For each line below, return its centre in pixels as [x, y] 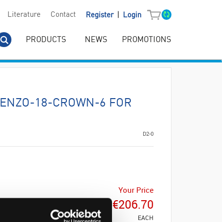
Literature [24, 15]
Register [100, 15]
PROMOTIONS [146, 40]
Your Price [136, 190]
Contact [63, 15]
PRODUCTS [46, 40]
